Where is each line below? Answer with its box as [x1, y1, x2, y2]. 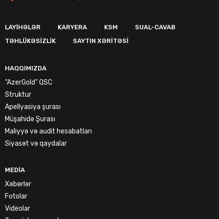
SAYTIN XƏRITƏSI [73, 37, 129, 44]
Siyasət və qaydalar [5, 139, 67, 148]
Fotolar [5, 192, 27, 200]
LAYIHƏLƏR [5, 23, 41, 31]
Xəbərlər [5, 179, 31, 188]
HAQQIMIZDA [5, 64, 46, 72]
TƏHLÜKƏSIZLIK [5, 37, 56, 44]
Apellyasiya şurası [5, 102, 61, 111]
